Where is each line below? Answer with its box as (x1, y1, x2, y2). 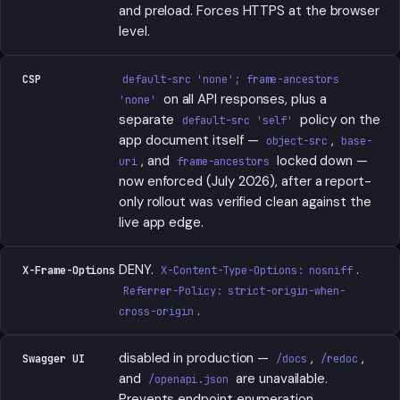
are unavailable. (232, 370, 328, 387)
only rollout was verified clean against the (119, 193, 371, 211)
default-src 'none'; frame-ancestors (122, 72, 339, 87)
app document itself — (119, 131, 262, 149)
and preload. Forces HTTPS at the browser (119, 2, 380, 20)
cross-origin (119, 304, 194, 319)
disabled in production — (119, 349, 273, 367)
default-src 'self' (181, 113, 294, 128)
